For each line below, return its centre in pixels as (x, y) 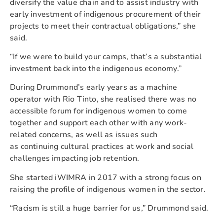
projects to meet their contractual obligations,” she (103, 26)
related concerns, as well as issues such (84, 135)
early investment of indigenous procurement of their (106, 14)
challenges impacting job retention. (74, 159)
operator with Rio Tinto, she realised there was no (103, 99)
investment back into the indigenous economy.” (96, 68)
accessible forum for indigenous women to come (99, 111)
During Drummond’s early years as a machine (94, 88)
